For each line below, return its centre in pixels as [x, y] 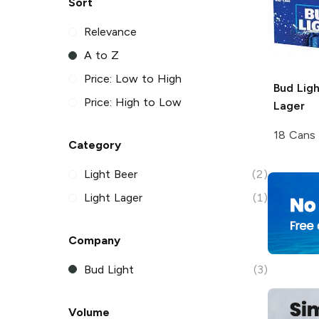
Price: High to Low [133, 103]
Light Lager [114, 198]
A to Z [101, 56]
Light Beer [111, 174]
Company [94, 240]
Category [95, 145]
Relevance [111, 32]
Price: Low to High [133, 79]
